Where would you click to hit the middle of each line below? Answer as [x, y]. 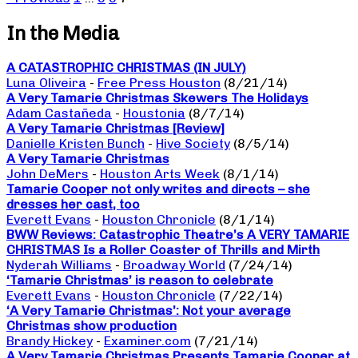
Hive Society [193, 144]
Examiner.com [147, 341]
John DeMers [48, 174]
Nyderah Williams [59, 265]
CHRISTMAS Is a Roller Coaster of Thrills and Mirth [163, 250]
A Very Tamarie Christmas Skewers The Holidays [157, 98]
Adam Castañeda [59, 113]
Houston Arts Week [160, 174]
